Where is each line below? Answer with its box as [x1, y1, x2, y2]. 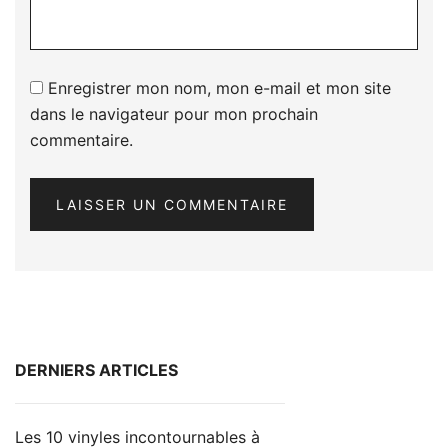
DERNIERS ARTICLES [15, 359, 178, 380]
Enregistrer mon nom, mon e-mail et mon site [48, 77, 391, 98]
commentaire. [30, 129, 133, 150]
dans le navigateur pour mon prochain [30, 103, 318, 124]
